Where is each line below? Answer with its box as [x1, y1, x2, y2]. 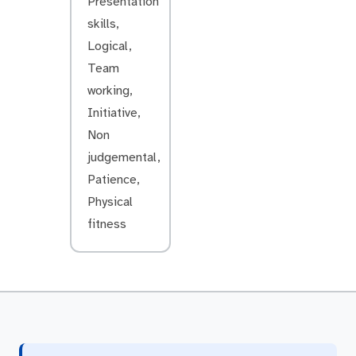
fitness [87, 216, 126, 232]
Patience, [87, 172, 140, 188]
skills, [87, 16, 119, 32]
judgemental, [87, 149, 161, 165]
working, [87, 83, 133, 99]
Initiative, [87, 105, 141, 121]
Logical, [87, 38, 132, 54]
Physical [87, 194, 133, 210]
